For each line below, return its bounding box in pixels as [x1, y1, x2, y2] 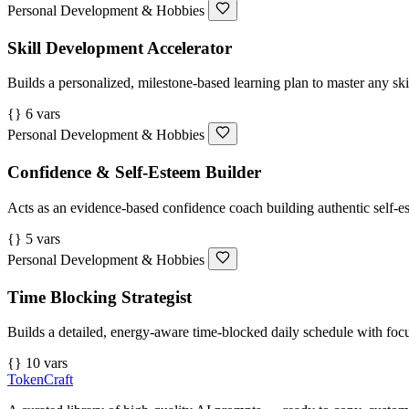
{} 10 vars [7, 355, 68, 372]
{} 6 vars [7, 106, 60, 122]
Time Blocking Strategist [7, 287, 192, 307]
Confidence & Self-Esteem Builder [7, 163, 261, 183]
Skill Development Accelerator [7, 37, 232, 58]
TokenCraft [7, 372, 73, 388]
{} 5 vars [7, 230, 60, 246]
